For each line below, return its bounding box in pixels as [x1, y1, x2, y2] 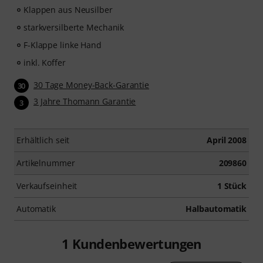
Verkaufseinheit [16, 180, 77, 191]
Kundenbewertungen [69, 234, 201, 252]
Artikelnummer [16, 157, 75, 168]
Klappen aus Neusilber [23, 4, 113, 15]
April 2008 [207, 134, 247, 146]
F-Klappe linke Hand [23, 39, 102, 50]
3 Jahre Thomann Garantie [33, 96, 136, 107]
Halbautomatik [186, 203, 247, 214]
